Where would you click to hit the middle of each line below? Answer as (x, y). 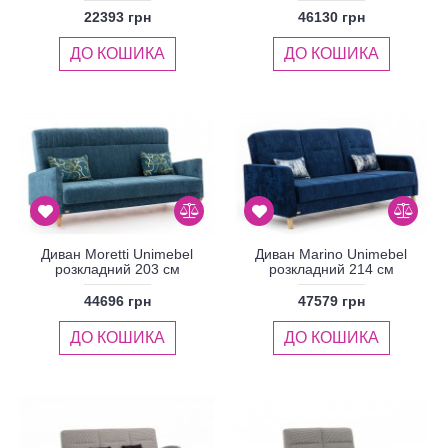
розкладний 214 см (331, 269)
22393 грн (117, 16)
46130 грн (331, 16)
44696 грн (117, 301)
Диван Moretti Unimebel (117, 254)
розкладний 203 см (117, 269)
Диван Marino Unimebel (331, 254)
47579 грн (331, 301)
